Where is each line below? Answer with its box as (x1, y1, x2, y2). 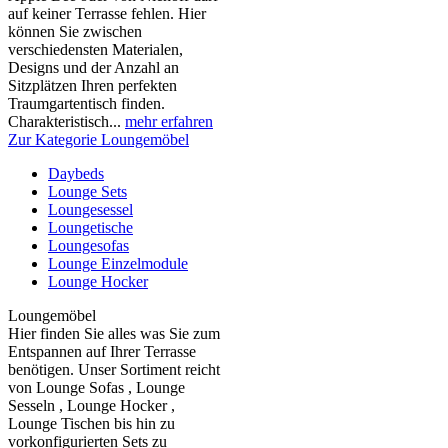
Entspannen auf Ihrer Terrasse (8, 343, 196, 360)
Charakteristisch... (8, 113, 125, 130)
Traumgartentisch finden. (8, 95, 165, 112)
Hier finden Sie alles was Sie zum (8, 325, 220, 342)
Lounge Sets (48, 183, 127, 200)
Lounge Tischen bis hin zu (8, 415, 175, 432)
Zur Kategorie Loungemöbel (8, 131, 189, 148)
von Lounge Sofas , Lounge (8, 379, 185, 396)
